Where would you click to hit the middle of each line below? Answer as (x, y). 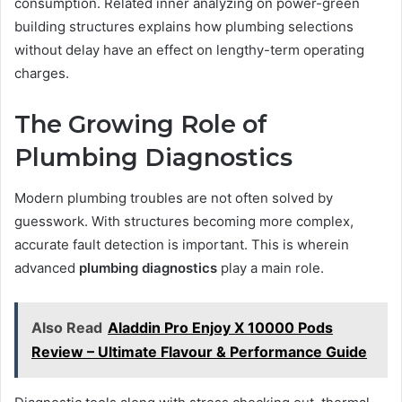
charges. (42, 74)
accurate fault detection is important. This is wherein (182, 244)
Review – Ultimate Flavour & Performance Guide (199, 351)
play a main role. (271, 267)
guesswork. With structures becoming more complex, (184, 221)
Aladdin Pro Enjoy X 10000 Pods (220, 327)
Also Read (67, 327)
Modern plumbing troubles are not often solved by (174, 197)
